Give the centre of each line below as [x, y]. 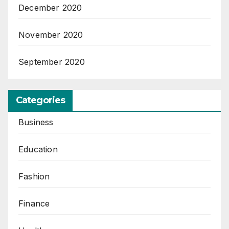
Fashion [34, 177]
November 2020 [51, 35]
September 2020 [52, 62]
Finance [34, 204]
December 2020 [50, 7]
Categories [40, 100]
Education [38, 150]
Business [36, 122]
